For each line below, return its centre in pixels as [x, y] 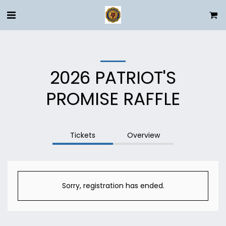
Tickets [83, 135]
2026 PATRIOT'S [113, 78]
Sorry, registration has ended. [113, 186]
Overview [143, 135]
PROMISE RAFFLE [113, 99]
